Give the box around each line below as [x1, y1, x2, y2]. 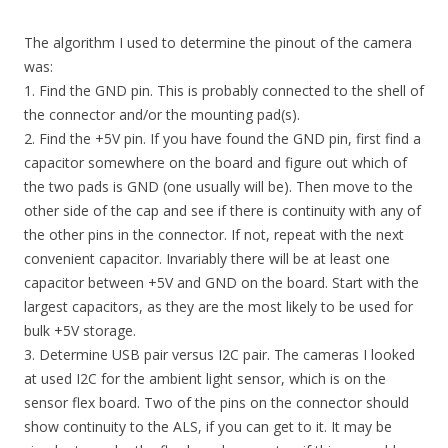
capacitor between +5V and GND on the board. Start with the [24, 273, 419, 292]
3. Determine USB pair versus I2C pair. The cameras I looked [24, 345, 415, 364]
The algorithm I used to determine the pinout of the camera [24, 33, 412, 52]
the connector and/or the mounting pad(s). [24, 105, 300, 124]
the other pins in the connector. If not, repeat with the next [24, 225, 404, 244]
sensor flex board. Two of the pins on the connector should [24, 393, 409, 412]
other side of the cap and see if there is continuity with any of [24, 201, 421, 220]
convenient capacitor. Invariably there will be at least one [24, 249, 390, 268]
